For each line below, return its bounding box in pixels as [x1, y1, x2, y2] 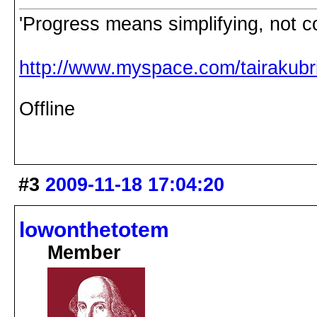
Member [47, 242, 121, 264]
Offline [19, 98, 75, 120]
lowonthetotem [19, 218, 169, 242]
